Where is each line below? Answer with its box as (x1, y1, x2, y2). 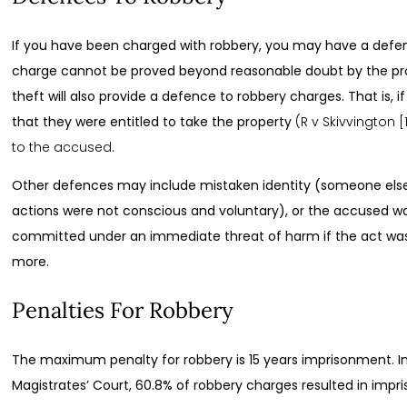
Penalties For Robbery (12, 296, 234, 325)
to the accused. (12, 138, 115, 157)
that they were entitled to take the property (12, 113, 296, 132)
